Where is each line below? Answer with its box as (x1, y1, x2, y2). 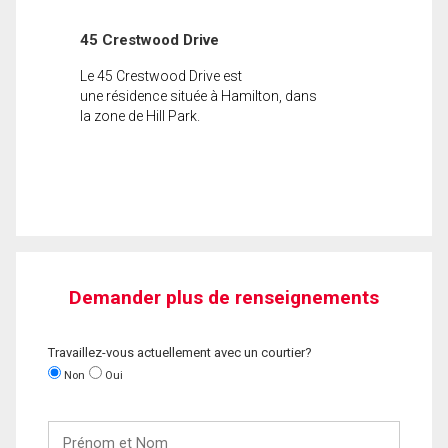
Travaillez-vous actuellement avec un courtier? (48, 344, 312, 360)
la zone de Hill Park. (80, 107, 200, 124)
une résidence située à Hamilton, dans (80, 87, 317, 104)
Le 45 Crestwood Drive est (80, 67, 242, 84)
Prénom (47, 421, 99, 437)
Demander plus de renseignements (69, 285, 379, 309)
